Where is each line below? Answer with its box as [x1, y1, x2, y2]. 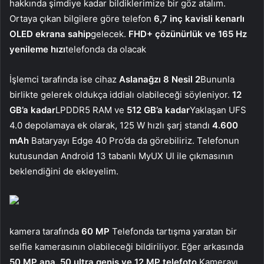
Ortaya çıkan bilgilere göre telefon [9, 12, 154, 24]
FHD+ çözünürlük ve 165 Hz [128, 28, 247, 39]
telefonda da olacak [65, 43, 146, 55]
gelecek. [91, 28, 128, 39]
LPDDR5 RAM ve [55, 104, 127, 115]
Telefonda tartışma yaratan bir [110, 225, 237, 237]
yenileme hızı [9, 43, 65, 55]
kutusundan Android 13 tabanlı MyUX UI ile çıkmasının [9, 150, 233, 161]
